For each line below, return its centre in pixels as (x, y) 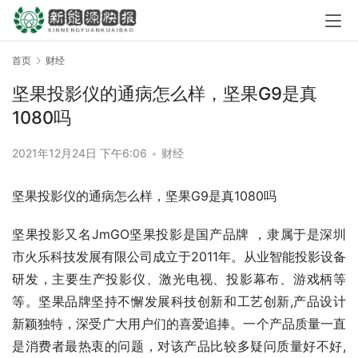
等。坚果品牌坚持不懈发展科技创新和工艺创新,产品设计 (179, 302)
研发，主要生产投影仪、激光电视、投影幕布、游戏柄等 (179, 279)
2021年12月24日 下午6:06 (81, 153)
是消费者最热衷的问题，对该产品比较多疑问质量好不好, (179, 346)
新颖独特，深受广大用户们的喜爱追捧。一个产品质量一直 (179, 324)
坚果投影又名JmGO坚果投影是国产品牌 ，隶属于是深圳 (179, 235)
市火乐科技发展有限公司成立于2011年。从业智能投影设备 (179, 257)
